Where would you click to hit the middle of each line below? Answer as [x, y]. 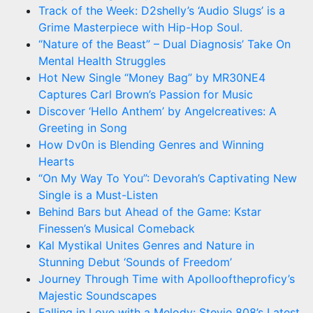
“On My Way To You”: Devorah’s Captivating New [168, 178]
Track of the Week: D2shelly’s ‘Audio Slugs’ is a [162, 10]
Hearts [56, 161]
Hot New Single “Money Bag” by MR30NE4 [152, 77]
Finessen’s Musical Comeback [117, 228]
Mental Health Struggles [102, 60]
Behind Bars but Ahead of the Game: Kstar [150, 211]
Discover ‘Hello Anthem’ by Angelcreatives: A [158, 111]
